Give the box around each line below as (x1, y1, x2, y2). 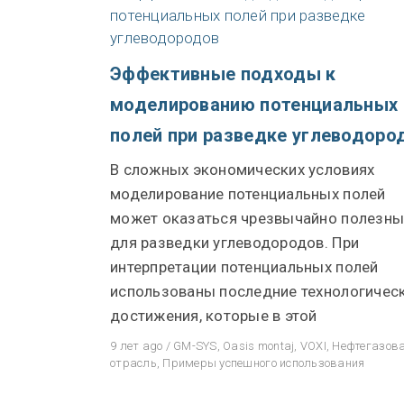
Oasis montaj (223, 338, 295, 353)
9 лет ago (110, 338, 163, 353)
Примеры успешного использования (162, 355, 365, 370)
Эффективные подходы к (110, 62, 336, 85)
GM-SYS (173, 338, 217, 353)
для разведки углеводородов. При (110, 233, 360, 252)
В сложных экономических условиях (110, 160, 375, 179)
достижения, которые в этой (110, 306, 317, 325)
